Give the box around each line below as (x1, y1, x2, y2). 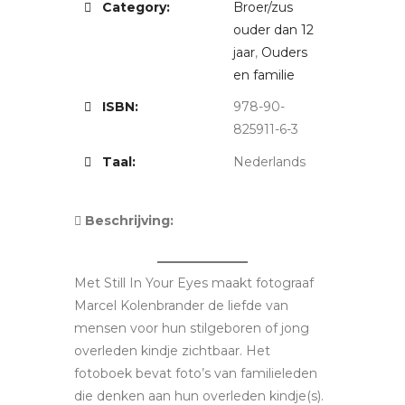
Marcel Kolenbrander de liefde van (74, 297, 288, 314)
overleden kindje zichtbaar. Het (74, 343, 270, 359)
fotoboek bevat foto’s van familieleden (74, 365, 317, 381)
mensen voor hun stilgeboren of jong (74, 320, 309, 336)
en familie (233, 67, 295, 83)
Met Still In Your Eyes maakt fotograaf (74, 275, 314, 291)
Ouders (261, 44, 307, 61)
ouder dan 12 (233, 22, 314, 38)
